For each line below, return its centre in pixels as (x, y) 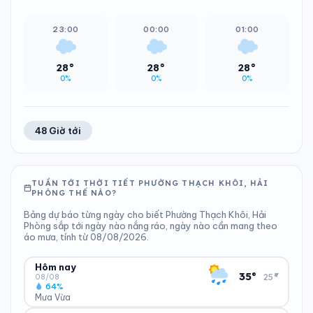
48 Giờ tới (58, 131)
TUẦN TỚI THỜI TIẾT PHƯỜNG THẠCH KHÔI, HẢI (150, 183)
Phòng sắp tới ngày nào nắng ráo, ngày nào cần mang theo (151, 226)
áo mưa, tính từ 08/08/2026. (86, 237)
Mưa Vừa (52, 297)
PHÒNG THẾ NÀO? (74, 193)
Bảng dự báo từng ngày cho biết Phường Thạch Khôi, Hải (145, 214)
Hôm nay (55, 267)
